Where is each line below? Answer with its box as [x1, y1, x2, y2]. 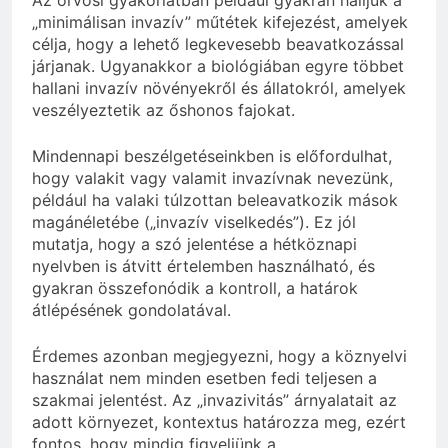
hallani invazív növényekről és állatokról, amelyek [32, 77, 406, 98]
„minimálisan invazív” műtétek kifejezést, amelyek [32, 11, 408, 32]
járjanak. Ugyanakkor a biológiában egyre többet [32, 55, 404, 76]
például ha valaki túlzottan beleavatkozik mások [32, 189, 398, 210]
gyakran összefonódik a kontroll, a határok [32, 277, 358, 298]
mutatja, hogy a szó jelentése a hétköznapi [32, 233, 357, 254]
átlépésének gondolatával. [32, 299, 231, 320]
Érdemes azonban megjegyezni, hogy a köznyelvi [32, 345, 407, 366]
